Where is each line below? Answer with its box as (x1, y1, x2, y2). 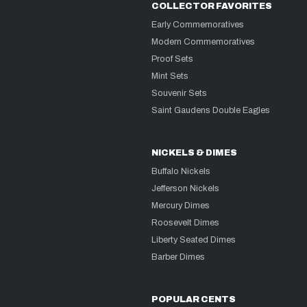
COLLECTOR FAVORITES (151, 1, 273, 12)
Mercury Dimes (151, 201, 210, 211)
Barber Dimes (151, 252, 206, 262)
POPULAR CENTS (151, 295, 236, 305)
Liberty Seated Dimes (151, 235, 236, 245)
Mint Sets (151, 71, 189, 82)
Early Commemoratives (151, 20, 245, 30)
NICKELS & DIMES (151, 148, 238, 158)
